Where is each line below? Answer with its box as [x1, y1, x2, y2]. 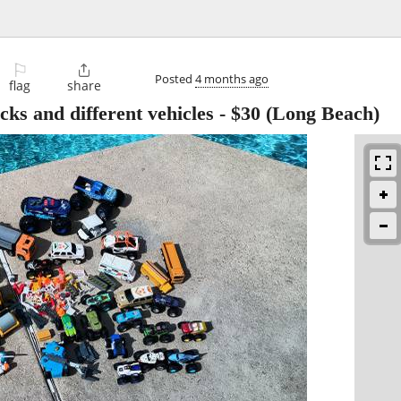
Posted [155, 70, 195, 87]
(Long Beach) [260, 102, 380, 125]
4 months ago [195, 70, 269, 87]
